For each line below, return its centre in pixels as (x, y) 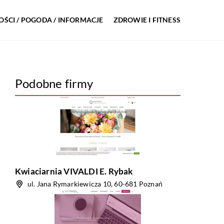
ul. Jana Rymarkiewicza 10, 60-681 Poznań (95, 184)
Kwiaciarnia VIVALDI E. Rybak (74, 171)
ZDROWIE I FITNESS (147, 20)
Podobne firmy (54, 83)
